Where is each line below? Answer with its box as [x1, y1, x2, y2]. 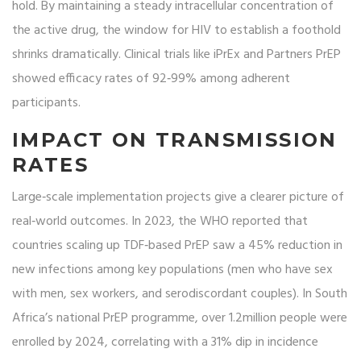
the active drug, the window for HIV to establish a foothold [12, 20, 341, 42]
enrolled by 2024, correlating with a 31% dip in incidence [12, 332, 318, 354]
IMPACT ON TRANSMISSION [12, 128, 338, 152]
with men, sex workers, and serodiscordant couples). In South [12, 284, 347, 305]
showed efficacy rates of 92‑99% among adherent [12, 68, 290, 90]
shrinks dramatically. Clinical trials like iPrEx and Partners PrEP [12, 44, 341, 66]
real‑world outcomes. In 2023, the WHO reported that [12, 211, 308, 233]
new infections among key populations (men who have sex [12, 259, 333, 281]
